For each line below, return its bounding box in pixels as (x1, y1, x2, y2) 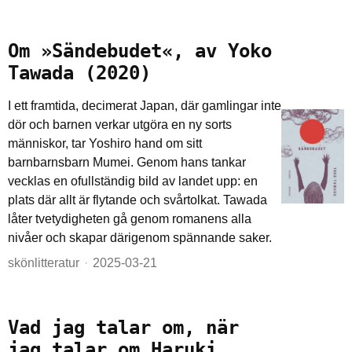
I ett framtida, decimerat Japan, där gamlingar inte (8, 99, 281, 112)
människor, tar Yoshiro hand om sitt (8, 137, 202, 150)
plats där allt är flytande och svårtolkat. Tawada (8, 193, 267, 207)
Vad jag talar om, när (8, 317, 239, 339)
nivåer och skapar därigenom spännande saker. (8, 231, 272, 244)
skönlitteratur (8, 256, 79, 269)
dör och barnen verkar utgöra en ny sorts (8, 118, 232, 131)
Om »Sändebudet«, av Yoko (8, 40, 272, 62)
